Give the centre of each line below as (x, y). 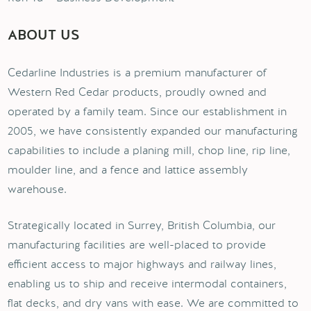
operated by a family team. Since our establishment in (148, 111)
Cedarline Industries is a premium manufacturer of (138, 73)
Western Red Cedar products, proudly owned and (137, 92)
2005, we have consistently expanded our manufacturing (153, 131)
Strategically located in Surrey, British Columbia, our (142, 225)
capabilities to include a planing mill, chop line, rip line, (149, 150)
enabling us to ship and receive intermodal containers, (148, 284)
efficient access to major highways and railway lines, (142, 264)
